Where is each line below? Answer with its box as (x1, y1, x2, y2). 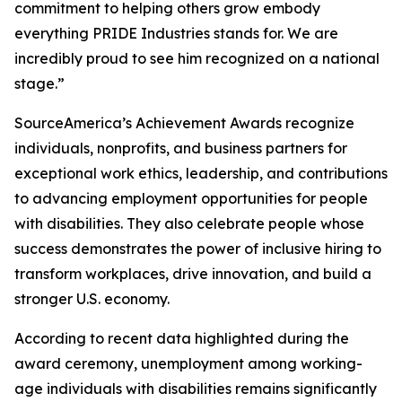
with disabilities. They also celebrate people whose (14, 214, 364, 232)
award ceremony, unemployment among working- (14, 354, 363, 372)
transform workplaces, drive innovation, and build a (14, 265, 371, 283)
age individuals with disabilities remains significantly (14, 380, 377, 398)
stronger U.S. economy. (14, 290, 170, 308)
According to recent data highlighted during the (14, 329, 349, 347)
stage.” (14, 74, 65, 92)
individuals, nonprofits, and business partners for (14, 139, 347, 157)
